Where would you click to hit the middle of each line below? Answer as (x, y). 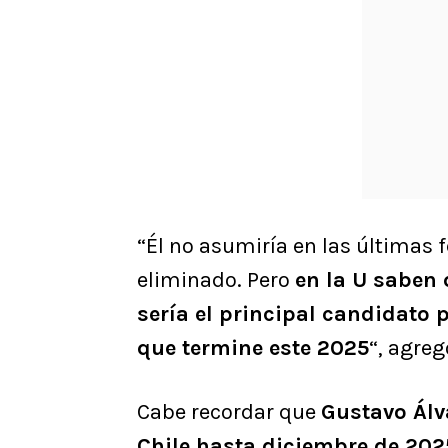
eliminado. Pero (216, 280)
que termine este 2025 (253, 348)
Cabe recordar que (229, 412)
